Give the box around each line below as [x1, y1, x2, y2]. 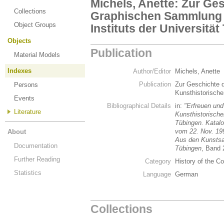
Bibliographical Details [107, 102, 171, 109]
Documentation [14, 142, 57, 149]
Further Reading [14, 155, 60, 163]
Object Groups [14, 21, 56, 28]
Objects [7, 37, 31, 44]
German [175, 170, 198, 178]
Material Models [14, 51, 60, 58]
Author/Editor [133, 67, 171, 75]
